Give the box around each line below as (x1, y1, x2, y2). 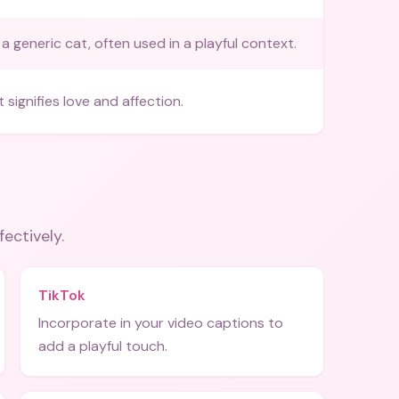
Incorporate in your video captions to (38, 313, 283, 332)
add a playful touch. (38, 337, 167, 355)
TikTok (38, 286, 85, 305)
